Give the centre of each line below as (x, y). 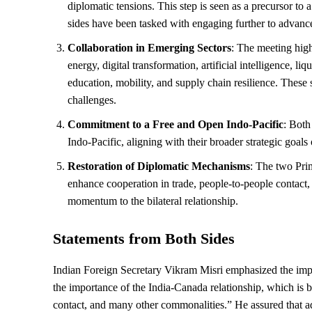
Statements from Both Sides (144, 238)
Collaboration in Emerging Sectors (149, 47)
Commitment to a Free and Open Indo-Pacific (175, 124)
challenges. (92, 100)
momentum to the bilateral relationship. (153, 201)
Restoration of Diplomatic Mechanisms (159, 166)
